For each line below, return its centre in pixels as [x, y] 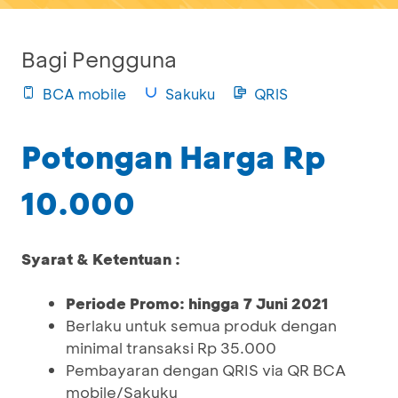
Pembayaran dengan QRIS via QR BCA [206, 370]
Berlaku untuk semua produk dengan [201, 325]
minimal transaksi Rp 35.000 [171, 347]
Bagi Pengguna [99, 59]
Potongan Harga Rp [174, 156]
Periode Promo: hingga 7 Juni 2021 [197, 303]
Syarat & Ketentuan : [101, 259]
